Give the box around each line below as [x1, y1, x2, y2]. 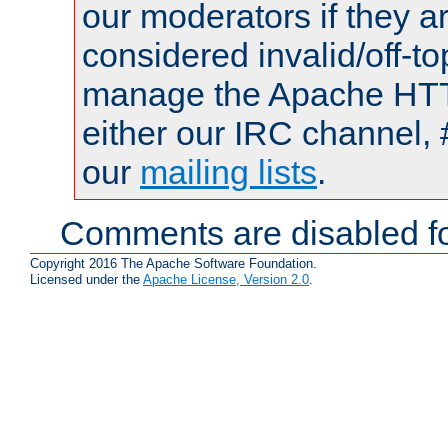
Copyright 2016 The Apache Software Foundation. [30, 256, 317, 272]
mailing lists [140, 152, 317, 191]
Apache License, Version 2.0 [143, 272, 309, 288]
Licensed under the [30, 272, 143, 288]
